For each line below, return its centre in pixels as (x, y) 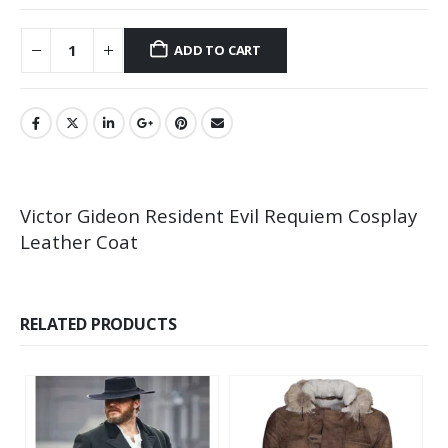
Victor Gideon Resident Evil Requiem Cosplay (218, 215)
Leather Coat (79, 241)
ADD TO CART (218, 50)
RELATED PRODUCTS (98, 323)
